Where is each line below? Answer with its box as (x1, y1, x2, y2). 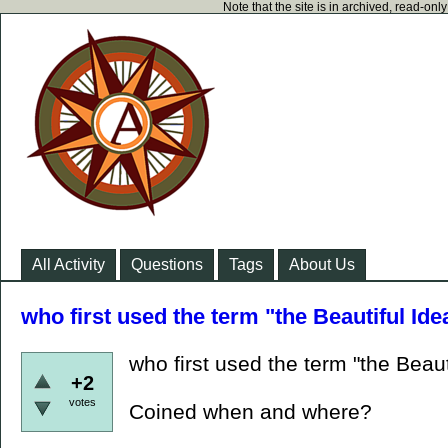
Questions (131, 256, 203, 273)
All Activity (32, 256, 105, 273)
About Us (289, 256, 355, 273)
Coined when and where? (129, 400, 372, 423)
